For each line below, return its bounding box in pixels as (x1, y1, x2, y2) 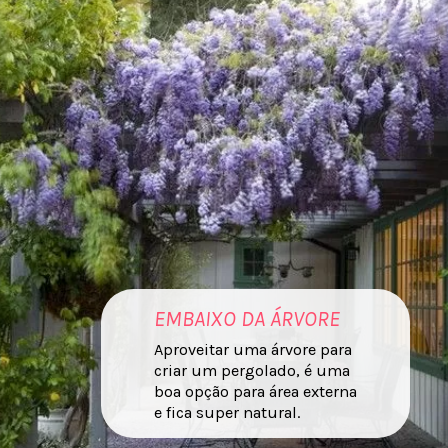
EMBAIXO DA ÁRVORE (154, 306, 341, 332)
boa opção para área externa (154, 382, 358, 402)
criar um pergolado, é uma (154, 361, 351, 381)
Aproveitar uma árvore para (154, 340, 353, 360)
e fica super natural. (154, 403, 301, 423)
